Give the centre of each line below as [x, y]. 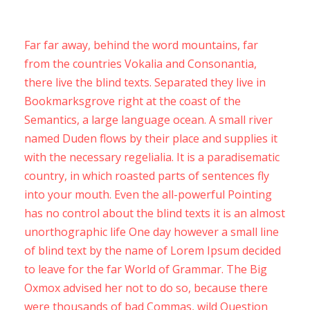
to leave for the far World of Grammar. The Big [146, 269]
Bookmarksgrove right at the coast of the [133, 101]
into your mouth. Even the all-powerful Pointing [148, 194]
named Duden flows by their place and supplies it [151, 138]
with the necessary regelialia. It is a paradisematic [152, 157]
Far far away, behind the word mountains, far [141, 45]
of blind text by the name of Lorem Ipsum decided [153, 250]
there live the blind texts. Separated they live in [145, 82]
